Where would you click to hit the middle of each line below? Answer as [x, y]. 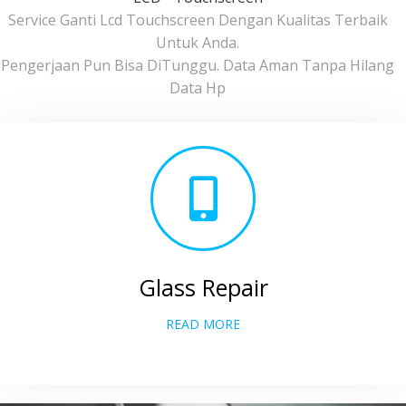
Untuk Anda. [198, 43]
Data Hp [198, 88]
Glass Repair [203, 288]
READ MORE [203, 324]
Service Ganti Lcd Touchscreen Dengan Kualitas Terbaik [198, 20]
